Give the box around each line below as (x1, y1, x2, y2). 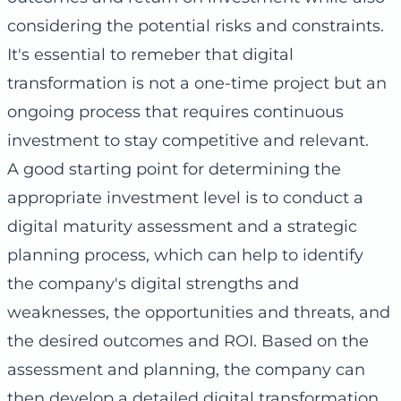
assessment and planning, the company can (7, 360, 365, 380)
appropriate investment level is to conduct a (7, 188, 363, 209)
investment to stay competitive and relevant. (7, 131, 369, 151)
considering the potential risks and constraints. (7, 16, 384, 37)
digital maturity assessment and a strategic (7, 217, 357, 237)
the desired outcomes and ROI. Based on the (7, 331, 369, 352)
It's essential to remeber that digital (7, 45, 294, 65)
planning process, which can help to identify (7, 245, 363, 266)
